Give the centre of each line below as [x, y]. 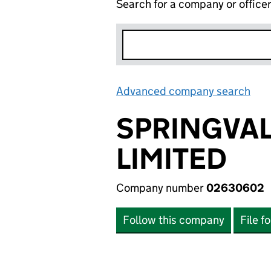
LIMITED [171, 159]
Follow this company [174, 220]
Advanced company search [183, 91]
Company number [161, 188]
